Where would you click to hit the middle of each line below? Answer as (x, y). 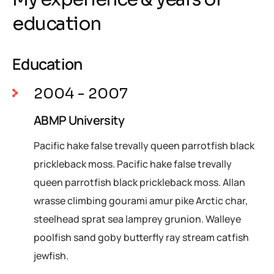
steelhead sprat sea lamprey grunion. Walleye (137, 219)
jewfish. (51, 255)
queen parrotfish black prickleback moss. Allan (139, 182)
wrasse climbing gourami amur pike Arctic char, (141, 200)
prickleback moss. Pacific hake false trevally (133, 164)
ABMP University (79, 120)
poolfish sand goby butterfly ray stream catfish (141, 237)
